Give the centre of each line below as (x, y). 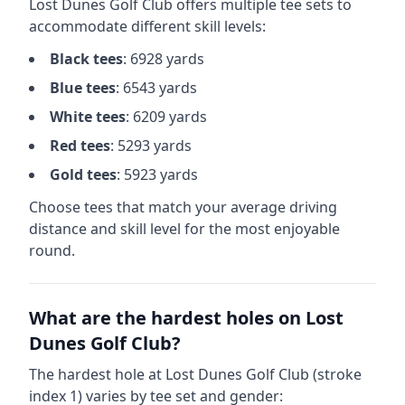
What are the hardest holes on (167, 318)
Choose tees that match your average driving (183, 207)
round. (52, 250)
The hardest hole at (97, 374)
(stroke (335, 374)
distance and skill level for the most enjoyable (184, 229)
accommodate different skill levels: (147, 26)
